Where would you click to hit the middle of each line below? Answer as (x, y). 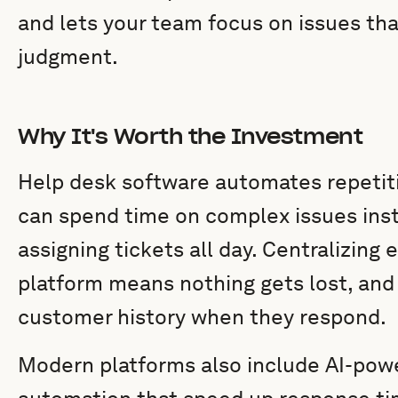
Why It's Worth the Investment (191, 136)
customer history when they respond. (202, 317)
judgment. (68, 56)
